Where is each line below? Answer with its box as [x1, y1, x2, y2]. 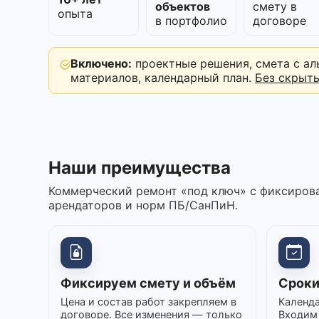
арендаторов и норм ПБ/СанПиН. [48, 197, 238, 212]
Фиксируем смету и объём [61, 275, 236, 291]
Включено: [70, 56, 132, 70]
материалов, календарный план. [70, 70, 255, 85]
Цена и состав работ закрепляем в [61, 295, 236, 308]
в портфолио [155, 13, 228, 28]
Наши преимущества [48, 157, 231, 178]
